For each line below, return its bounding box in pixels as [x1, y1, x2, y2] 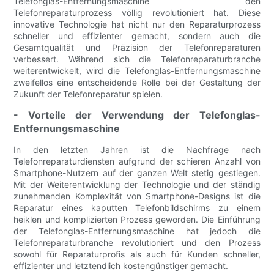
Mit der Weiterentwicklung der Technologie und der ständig [13, 179, 261, 190]
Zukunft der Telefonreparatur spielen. [13, 88, 163, 99]
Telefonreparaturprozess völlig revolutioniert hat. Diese [13, 7, 261, 18]
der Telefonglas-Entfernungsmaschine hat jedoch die [13, 225, 261, 236]
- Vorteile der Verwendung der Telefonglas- [13, 108, 261, 121]
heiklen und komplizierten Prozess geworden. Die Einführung [13, 213, 261, 224]
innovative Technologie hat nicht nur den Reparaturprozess [13, 18, 261, 29]
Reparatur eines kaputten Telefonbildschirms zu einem [13, 202, 261, 213]
